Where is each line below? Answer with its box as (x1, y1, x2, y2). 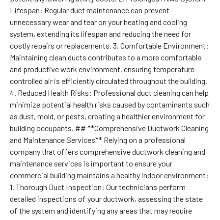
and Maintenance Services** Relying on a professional (9, 135, 186, 144)
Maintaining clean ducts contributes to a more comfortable (9, 52, 201, 62)
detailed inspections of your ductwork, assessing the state (9, 193, 203, 203)
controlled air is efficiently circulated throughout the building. (9, 76, 207, 85)
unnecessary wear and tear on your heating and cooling (9, 17, 187, 27)
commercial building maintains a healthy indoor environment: (9, 170, 209, 180)
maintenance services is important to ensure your (9, 158, 172, 168)
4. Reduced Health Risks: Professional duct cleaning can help (9, 87, 209, 97)
